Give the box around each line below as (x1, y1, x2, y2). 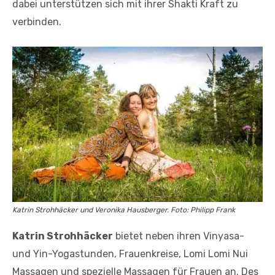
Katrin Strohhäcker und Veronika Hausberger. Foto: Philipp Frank (12, 206, 235, 215)
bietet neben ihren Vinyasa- (113, 230, 244, 242)
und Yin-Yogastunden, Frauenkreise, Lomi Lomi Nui (12, 248, 248, 260)
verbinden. (12, 16, 61, 28)
